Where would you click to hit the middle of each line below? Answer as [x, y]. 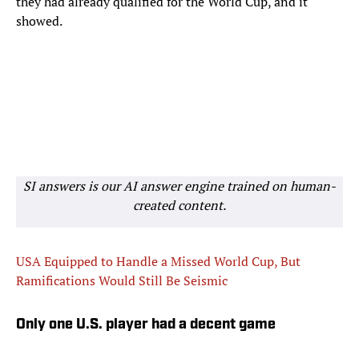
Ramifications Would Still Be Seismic [122, 281]
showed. [39, 21]
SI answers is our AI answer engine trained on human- [179, 186]
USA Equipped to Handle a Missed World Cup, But [158, 262]
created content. [179, 206]
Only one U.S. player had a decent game [146, 325]
